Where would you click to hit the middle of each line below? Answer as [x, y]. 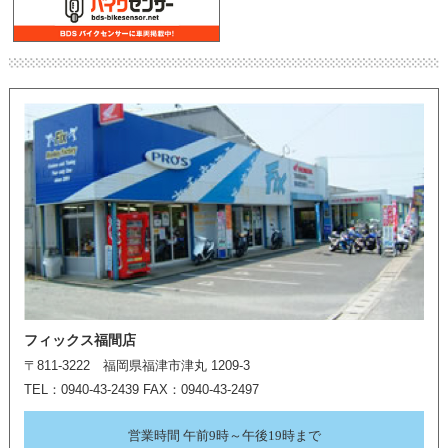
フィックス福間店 [79, 341]
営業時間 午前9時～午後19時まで [224, 436]
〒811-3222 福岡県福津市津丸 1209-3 [136, 366]
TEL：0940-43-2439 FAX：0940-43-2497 [141, 390]
